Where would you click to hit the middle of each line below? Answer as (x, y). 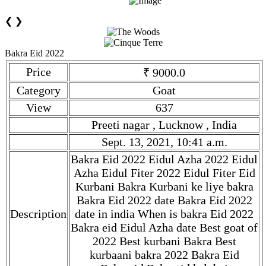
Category (38, 90)
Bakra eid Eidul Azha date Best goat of (164, 227)
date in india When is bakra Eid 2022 (164, 214)
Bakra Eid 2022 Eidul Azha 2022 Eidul (164, 159)
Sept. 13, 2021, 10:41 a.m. (164, 142)
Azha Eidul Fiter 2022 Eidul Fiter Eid (164, 173)
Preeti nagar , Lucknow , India (164, 125)
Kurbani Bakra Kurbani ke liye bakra (164, 186)
